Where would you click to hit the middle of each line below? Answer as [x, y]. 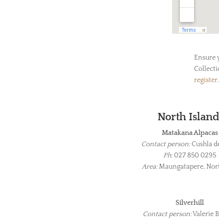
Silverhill [190, 203]
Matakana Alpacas [190, 133]
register [206, 80]
